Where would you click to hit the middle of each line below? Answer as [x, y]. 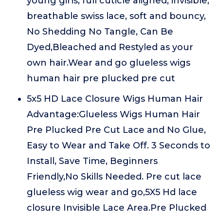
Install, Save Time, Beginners [92, 161]
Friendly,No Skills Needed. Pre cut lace [114, 177]
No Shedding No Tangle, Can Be [100, 32]
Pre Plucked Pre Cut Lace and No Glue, [116, 130]
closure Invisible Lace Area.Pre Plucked [117, 208]
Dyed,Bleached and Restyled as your [110, 47]
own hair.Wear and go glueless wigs [109, 63]
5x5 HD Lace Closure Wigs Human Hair [115, 99]
